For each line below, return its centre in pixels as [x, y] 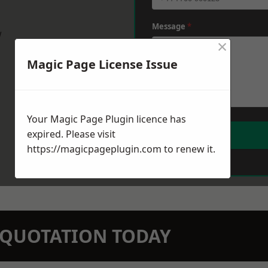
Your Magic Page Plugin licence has [106, 119]
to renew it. [188, 149]
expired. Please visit [71, 134]
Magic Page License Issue [102, 65]
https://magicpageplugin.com [94, 149]
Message [170, 26]
